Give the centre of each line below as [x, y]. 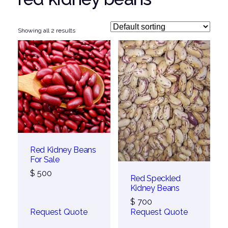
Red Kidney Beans [63, 150]
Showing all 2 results [46, 31]
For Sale [45, 159]
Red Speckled [155, 179]
